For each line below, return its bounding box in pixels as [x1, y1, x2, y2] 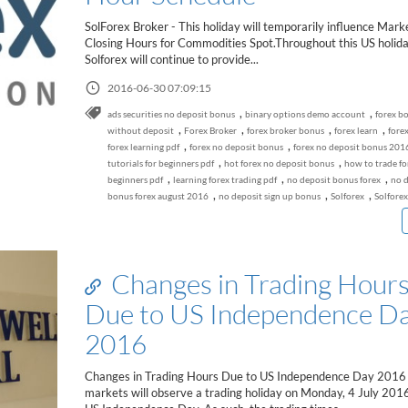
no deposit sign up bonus [218, 190, 321, 201]
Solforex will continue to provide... [84, 52, 259, 66]
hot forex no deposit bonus [223, 158, 334, 168]
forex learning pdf [107, 141, 179, 152]
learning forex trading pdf [172, 174, 277, 185]
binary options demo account [244, 108, 365, 119]
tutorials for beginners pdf [107, 158, 214, 168]
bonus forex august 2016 [107, 190, 209, 201]
